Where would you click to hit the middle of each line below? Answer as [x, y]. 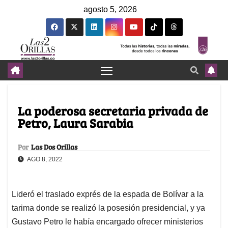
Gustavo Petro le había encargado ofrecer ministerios [107, 222]
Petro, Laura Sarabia [76, 123]
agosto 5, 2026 [110, 9]
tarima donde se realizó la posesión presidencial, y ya [108, 208]
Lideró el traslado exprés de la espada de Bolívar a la [108, 194]
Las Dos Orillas [54, 147]
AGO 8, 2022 [44, 160]
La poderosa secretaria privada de [113, 111]
